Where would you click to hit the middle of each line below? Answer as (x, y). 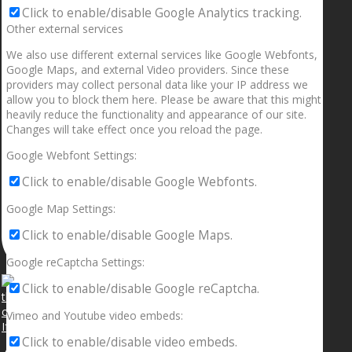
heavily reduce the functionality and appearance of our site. (156, 115)
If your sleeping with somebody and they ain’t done (131, 327)
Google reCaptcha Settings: (75, 262)
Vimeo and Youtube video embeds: (95, 316)
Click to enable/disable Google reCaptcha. (141, 289)
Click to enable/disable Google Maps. (127, 236)
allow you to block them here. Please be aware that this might (164, 100)
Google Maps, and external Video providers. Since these (148, 70)
